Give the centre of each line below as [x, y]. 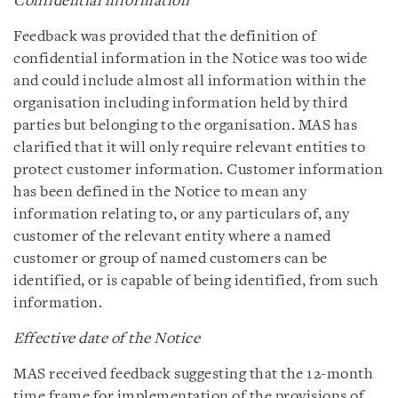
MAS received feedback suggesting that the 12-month [193, 374]
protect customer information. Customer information [198, 170]
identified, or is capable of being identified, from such [196, 281]
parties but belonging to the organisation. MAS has [185, 126]
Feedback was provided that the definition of [165, 37]
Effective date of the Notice [107, 339]
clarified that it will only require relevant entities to [189, 148]
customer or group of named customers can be [171, 259]
